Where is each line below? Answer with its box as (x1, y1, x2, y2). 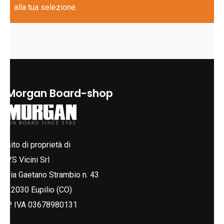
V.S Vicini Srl (6, 155, 50, 164)
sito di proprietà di (6, 140, 71, 149)
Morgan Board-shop (6, 86, 113, 100)
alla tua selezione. (14, 2, 77, 12)
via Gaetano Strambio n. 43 (6, 170, 99, 179)
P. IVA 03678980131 (6, 200, 78, 209)
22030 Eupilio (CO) (6, 185, 72, 194)
